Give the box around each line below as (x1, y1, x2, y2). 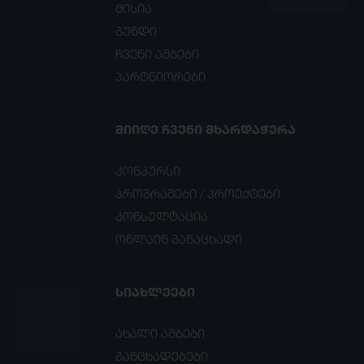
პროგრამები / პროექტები (115, 186, 281, 202)
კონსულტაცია (115, 209, 209, 225)
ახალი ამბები (115, 326, 206, 342)
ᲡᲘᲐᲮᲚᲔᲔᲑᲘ (115, 284, 196, 301)
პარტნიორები (115, 69, 206, 85)
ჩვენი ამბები (115, 46, 200, 63)
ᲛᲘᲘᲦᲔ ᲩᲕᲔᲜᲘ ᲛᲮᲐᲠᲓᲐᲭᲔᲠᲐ (115, 121, 297, 138)
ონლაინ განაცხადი (115, 232, 243, 248)
